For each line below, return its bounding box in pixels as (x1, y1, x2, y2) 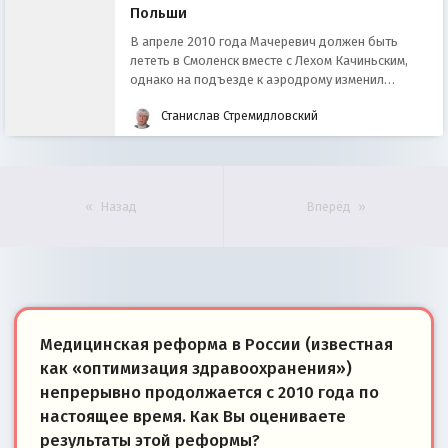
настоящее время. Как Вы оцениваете (39, 406, 346, 426)
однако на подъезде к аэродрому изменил (129, 71, 384, 87)
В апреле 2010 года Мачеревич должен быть (129, 33, 398, 49)
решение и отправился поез (129, 90, 294, 106)
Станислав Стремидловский (158, 108, 319, 123)
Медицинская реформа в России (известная (39, 334, 393, 354)
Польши (129, 4, 187, 23)
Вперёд (305, 199, 351, 215)
